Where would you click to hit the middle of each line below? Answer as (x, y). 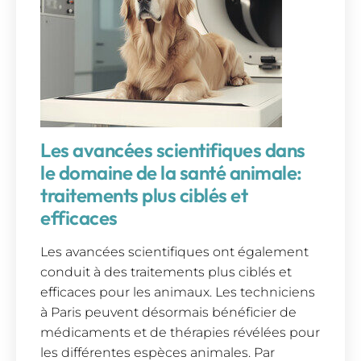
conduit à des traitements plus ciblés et (166, 272)
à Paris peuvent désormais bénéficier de (168, 313)
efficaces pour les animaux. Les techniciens (178, 293)
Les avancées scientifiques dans (173, 150)
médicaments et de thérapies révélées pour (180, 333)
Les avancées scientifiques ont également (174, 252)
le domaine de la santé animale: (171, 173)
